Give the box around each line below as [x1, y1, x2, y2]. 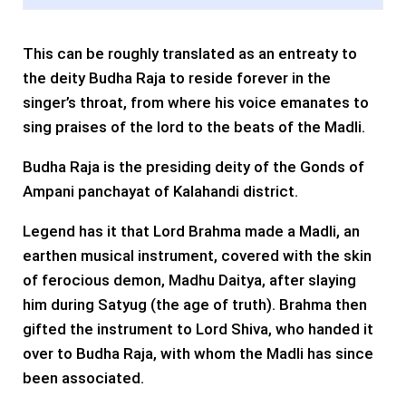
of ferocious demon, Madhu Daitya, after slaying [23, 271, 356, 290]
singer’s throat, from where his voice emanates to [23, 93, 369, 112]
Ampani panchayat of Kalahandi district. [23, 182, 298, 201]
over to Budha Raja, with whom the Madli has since [23, 344, 373, 363]
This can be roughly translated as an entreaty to [23, 44, 357, 63]
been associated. [23, 369, 144, 388]
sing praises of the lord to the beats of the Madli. [23, 118, 365, 137]
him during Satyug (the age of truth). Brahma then [23, 295, 367, 314]
